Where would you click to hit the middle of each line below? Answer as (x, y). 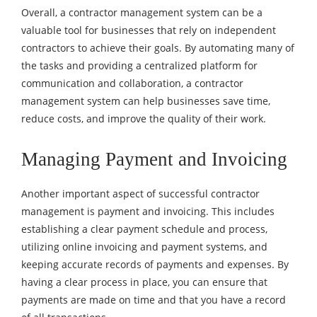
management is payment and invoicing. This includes (148, 211)
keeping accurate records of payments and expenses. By (155, 264)
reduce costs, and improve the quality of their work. (144, 118)
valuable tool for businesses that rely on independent (149, 30)
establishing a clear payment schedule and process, (144, 229)
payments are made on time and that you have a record (154, 299)
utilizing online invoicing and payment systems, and (144, 246)
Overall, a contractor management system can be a (142, 12)
